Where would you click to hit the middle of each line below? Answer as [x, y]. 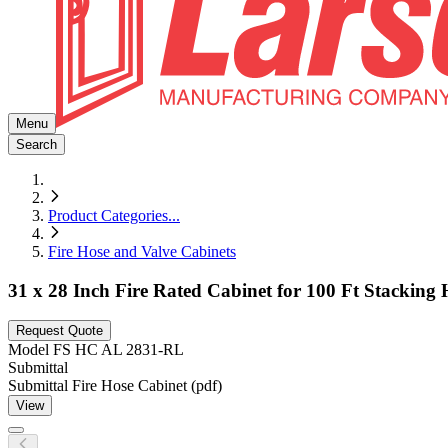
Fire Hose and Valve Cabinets [142, 251]
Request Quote [59, 331]
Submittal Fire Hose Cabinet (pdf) [115, 386]
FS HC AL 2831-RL [118, 350]
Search [36, 144]
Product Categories [108, 215]
